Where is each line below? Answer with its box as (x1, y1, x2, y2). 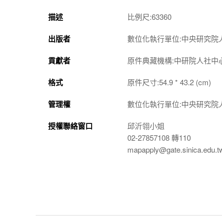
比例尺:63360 (127, 11, 171, 22)
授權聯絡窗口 (48, 120, 93, 131)
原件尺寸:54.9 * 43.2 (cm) (127, 77, 211, 87)
